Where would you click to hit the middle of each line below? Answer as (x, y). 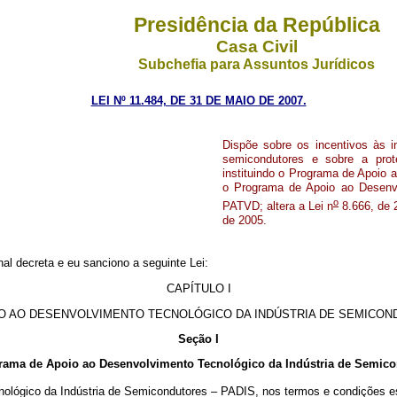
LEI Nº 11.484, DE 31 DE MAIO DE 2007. (198, 101)
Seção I (198, 339)
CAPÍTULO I (198, 288)
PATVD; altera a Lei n (278, 206)
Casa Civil (257, 47)
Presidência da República (257, 25)
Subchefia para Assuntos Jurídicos (257, 64)
